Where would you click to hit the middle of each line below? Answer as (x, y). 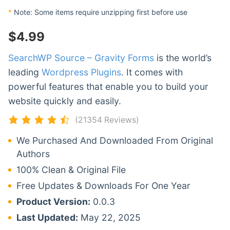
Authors (33, 154)
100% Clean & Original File (71, 170)
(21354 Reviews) (107, 120)
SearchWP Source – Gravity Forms (81, 58)
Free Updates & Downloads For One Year (103, 186)
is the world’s (183, 58)
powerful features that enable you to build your (108, 87)
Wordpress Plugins (81, 72)
